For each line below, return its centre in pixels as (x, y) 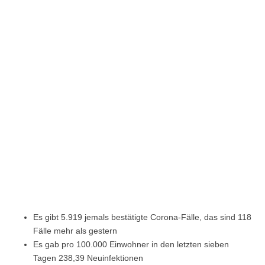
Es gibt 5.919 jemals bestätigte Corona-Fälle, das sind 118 (142, 217)
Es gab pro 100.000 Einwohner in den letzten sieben (131, 245)
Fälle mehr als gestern (75, 231)
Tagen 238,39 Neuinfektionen (88, 258)
